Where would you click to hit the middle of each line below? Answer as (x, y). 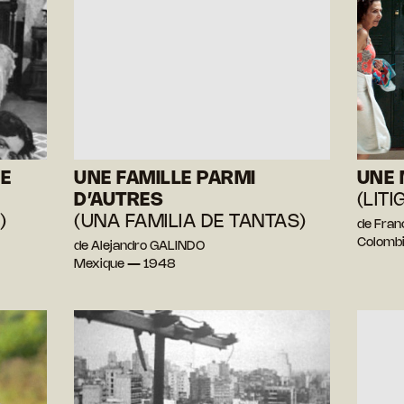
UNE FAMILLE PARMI (165, 179)
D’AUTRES (119, 201)
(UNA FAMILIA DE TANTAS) (190, 223)
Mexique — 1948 (125, 265)
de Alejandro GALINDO (140, 247)
